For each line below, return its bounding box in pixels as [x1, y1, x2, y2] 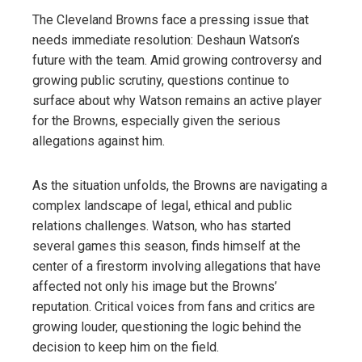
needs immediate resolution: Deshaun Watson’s [32, 32, 300, 48]
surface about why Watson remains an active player [32, 92, 322, 108]
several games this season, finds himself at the [32, 238, 301, 254]
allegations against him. [32, 133, 165, 149]
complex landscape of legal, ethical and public [32, 197, 292, 213]
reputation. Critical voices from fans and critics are [32, 298, 315, 314]
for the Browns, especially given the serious [32, 112, 280, 128]
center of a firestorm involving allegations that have [32, 258, 321, 274]
